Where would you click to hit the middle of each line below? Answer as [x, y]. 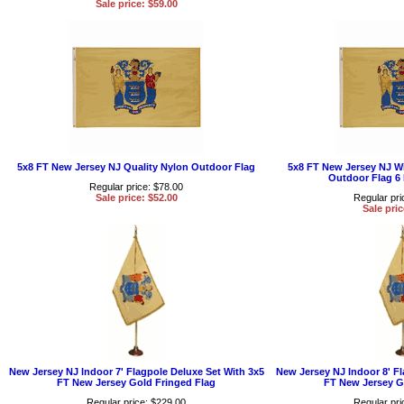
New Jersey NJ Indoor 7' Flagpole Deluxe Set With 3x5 [136, 371]
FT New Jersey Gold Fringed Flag [136, 382]
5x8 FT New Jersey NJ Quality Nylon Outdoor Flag [136, 166]
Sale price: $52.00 [136, 197]
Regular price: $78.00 [136, 186]
